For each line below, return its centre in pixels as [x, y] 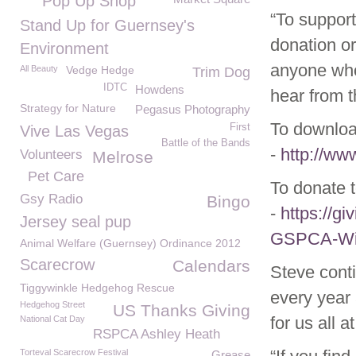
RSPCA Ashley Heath [157, 334]
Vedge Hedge [100, 70]
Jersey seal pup [75, 222]
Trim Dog [221, 72]
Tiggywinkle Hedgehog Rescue [97, 288]
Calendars [211, 266]
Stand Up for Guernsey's [107, 25]
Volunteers [51, 155]
